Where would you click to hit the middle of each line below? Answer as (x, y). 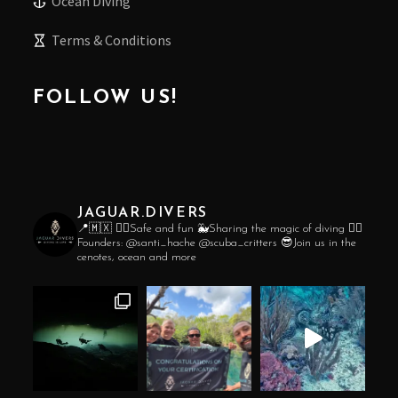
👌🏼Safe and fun (153, 229)
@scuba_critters (240, 243)
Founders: (100, 243)
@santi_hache (161, 243)
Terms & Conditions (111, 40)
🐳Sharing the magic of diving (269, 229)
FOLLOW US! (105, 99)
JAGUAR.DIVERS (143, 214)
